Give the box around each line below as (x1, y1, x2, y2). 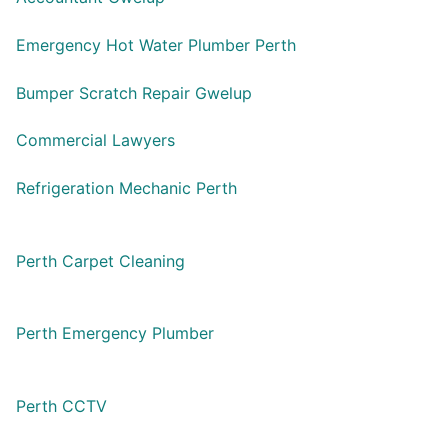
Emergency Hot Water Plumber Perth (16, 35, 296, 56)
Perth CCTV (16, 395, 107, 416)
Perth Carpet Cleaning (16, 250, 185, 271)
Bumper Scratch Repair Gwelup (16, 82, 252, 103)
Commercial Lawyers (16, 130, 175, 151)
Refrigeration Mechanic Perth (16, 177, 237, 198)
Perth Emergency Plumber (16, 323, 214, 344)
